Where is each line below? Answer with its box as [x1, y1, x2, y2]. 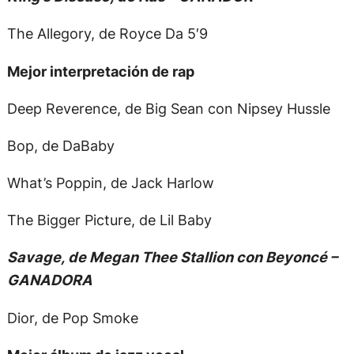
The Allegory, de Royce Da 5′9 [6, 24, 208, 43]
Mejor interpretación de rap [6, 62, 194, 80]
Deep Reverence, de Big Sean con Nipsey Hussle [6, 99, 330, 117]
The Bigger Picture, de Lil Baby [6, 211, 212, 229]
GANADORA [6, 271, 92, 289]
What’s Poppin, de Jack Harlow [6, 174, 214, 192]
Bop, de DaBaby [6, 136, 115, 154]
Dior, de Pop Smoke [6, 308, 138, 326]
